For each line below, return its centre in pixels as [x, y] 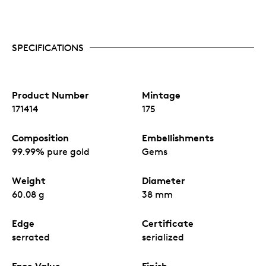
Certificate [168, 223]
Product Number [50, 95]
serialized [163, 237]
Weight [29, 180]
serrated [31, 237]
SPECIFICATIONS [48, 47]
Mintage [161, 95]
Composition [40, 137]
